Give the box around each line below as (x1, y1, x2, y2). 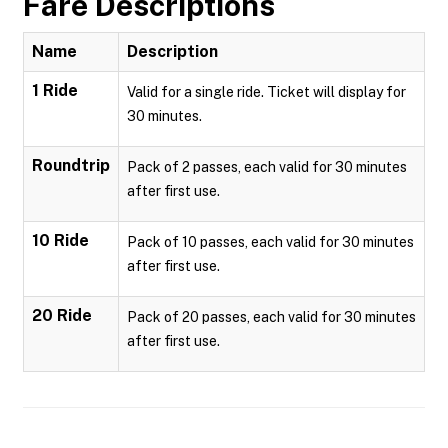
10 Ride (32, 231, 89, 250)
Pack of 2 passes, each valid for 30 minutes (127, 159, 407, 175)
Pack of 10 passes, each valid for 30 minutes (127, 234, 414, 250)
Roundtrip (32, 156, 110, 175)
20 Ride (32, 306, 92, 325)
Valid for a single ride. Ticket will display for (127, 84, 406, 100)
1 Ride (32, 81, 78, 100)
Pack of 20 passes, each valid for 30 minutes (127, 309, 416, 325)
